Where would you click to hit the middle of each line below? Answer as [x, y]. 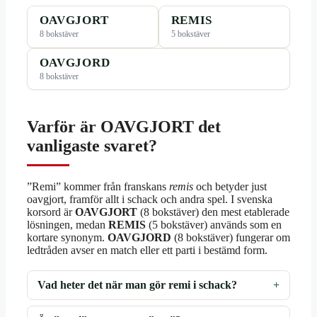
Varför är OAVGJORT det [124, 126]
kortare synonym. [67, 237]
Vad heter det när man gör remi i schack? [138, 284]
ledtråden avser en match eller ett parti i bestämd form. [147, 250]
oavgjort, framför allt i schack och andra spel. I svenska [150, 199]
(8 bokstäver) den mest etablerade [213, 212]
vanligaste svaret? [92, 145]
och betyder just [230, 186]
